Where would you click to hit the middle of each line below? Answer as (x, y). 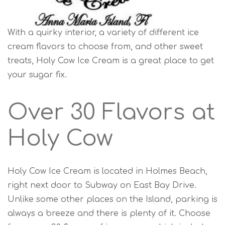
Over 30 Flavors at (111, 113)
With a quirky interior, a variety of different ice (103, 33)
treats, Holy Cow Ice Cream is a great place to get (111, 61)
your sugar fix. (37, 75)
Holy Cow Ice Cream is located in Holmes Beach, (107, 172)
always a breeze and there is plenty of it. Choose (109, 214)
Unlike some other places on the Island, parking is (113, 200)
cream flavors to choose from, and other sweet (105, 47)
